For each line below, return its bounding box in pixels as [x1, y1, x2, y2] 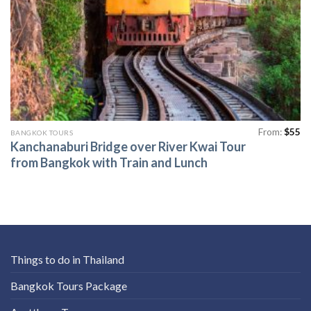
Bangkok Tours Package [10, 278, 127, 292]
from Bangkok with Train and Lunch [10, 155, 208, 170]
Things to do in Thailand [10, 252, 124, 266]
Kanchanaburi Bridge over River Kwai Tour [10, 139, 246, 154]
